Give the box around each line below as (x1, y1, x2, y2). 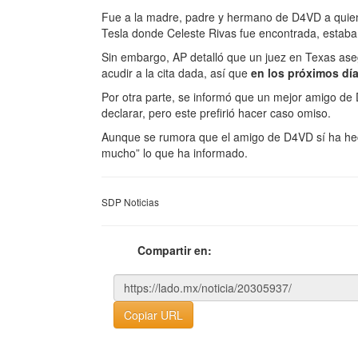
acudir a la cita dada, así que (101, 64, 251, 81)
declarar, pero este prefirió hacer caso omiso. (101, 104, 331, 121)
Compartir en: (137, 241, 212, 258)
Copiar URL (124, 306, 183, 323)
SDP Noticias (101, 194, 159, 209)
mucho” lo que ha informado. (101, 144, 248, 161)
